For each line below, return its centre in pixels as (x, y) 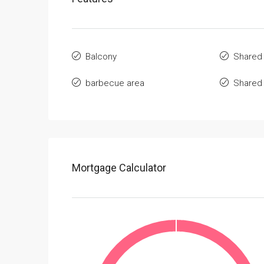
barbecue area (115, 83)
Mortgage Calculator (119, 168)
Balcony (101, 57)
